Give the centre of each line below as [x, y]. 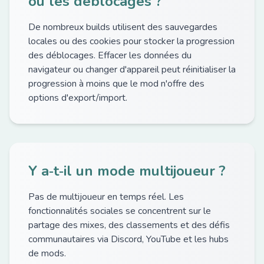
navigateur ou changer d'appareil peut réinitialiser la [132, 70]
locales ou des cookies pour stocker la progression [131, 41]
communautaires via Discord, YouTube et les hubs [128, 239]
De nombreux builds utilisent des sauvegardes [123, 27]
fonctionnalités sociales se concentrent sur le [120, 211]
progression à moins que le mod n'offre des [116, 84]
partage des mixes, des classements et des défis [129, 225]
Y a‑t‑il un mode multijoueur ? [127, 171]
